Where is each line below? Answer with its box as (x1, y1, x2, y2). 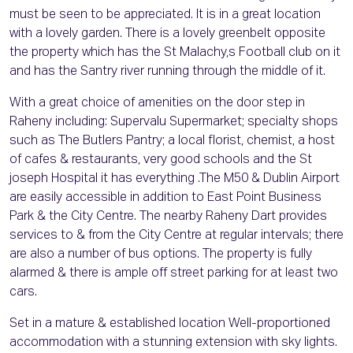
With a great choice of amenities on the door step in (9, 97, 305, 110)
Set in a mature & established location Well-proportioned (9, 318, 330, 331)
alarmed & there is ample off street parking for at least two (9, 267, 338, 281)
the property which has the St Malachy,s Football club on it (9, 46, 340, 60)
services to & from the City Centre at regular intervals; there (9, 229, 344, 243)
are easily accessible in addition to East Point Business (9, 191, 321, 205)
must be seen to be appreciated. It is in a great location (9, 9, 321, 22)
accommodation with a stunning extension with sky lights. (9, 336, 337, 350)
